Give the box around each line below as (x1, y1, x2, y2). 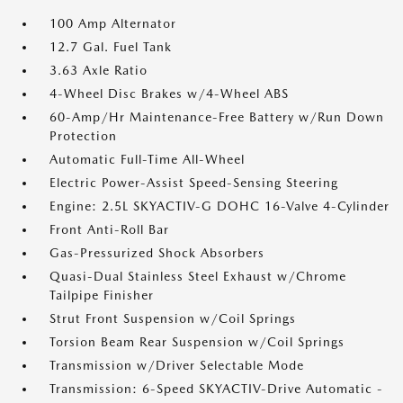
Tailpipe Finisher (49, 288, 154, 302)
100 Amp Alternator (49, 16, 176, 31)
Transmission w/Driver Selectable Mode (49, 358, 304, 372)
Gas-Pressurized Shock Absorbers (49, 246, 264, 260)
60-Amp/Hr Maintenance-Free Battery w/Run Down (49, 110, 384, 124)
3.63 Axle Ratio (49, 63, 148, 77)
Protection (49, 129, 117, 143)
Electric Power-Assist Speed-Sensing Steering (49, 175, 338, 190)
